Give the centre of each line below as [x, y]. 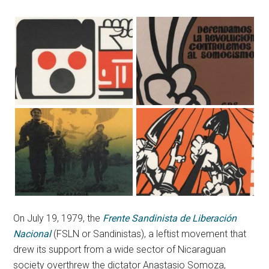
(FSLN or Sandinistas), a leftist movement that [150, 234]
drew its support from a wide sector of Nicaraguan [120, 250]
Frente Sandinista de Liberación [170, 219]
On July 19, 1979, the [58, 219]
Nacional [32, 234]
